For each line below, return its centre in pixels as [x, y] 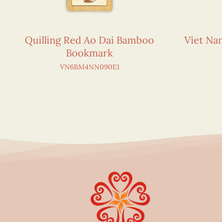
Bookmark [90, 53]
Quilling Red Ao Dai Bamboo [90, 40]
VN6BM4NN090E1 [89, 67]
